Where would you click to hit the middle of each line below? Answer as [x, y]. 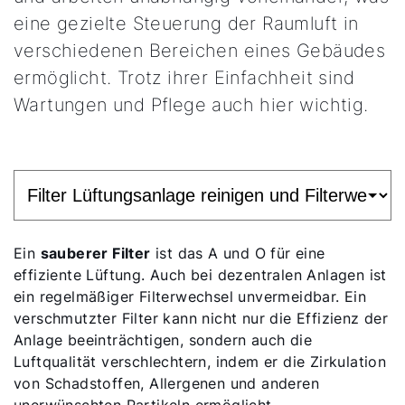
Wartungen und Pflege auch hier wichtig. [191, 105]
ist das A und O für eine [238, 253]
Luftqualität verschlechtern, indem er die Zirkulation [200, 362]
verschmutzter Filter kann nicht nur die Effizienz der [201, 318]
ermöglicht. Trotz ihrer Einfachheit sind [184, 78]
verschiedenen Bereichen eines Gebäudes [200, 51]
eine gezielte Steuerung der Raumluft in [186, 24]
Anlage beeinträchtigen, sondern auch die [163, 340]
